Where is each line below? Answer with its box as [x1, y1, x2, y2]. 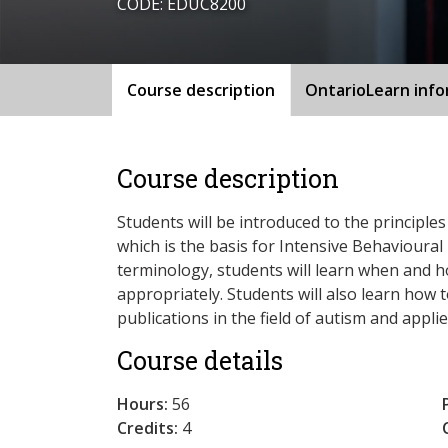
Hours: [117, 392, 168, 415]
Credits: [117, 416, 178, 439]
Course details [117, 343, 283, 377]
